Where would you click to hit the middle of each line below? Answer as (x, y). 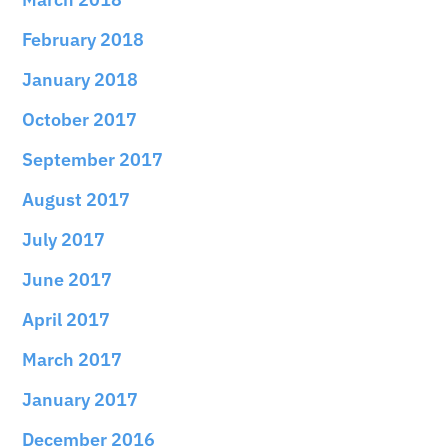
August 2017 (76, 199)
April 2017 (66, 319)
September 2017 (93, 159)
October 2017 (80, 119)
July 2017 (64, 239)
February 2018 (83, 39)
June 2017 (67, 279)
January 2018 (80, 79)
